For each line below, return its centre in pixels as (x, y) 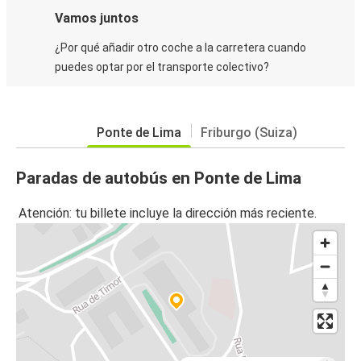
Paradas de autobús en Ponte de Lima (159, 178)
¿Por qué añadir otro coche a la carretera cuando (180, 48)
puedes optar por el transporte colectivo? (162, 67)
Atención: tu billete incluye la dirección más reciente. (168, 213)
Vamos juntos (97, 19)
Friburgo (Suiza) (249, 133)
